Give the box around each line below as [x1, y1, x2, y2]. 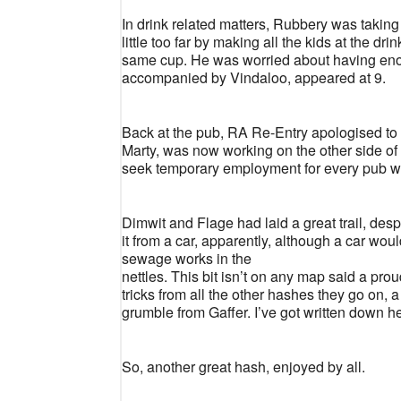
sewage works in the [122, 248, 252, 269]
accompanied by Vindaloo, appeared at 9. [122, 67, 387, 88]
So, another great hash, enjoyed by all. [122, 356, 366, 377]
